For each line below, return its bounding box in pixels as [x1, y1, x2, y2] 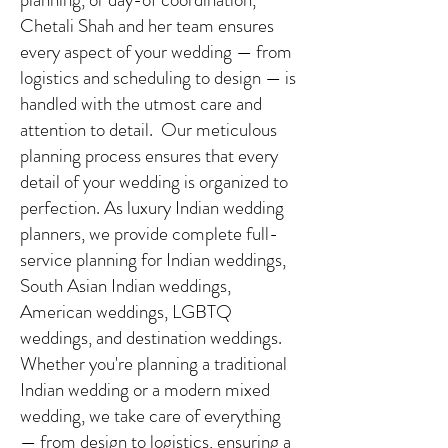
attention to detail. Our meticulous [20, 116, 277, 143]
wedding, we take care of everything [20, 402, 281, 429]
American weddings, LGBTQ [20, 298, 232, 325]
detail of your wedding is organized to [20, 168, 288, 195]
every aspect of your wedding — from [20, 38, 292, 65]
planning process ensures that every [20, 142, 278, 169]
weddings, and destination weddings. [20, 324, 282, 351]
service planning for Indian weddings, [20, 246, 286, 273]
